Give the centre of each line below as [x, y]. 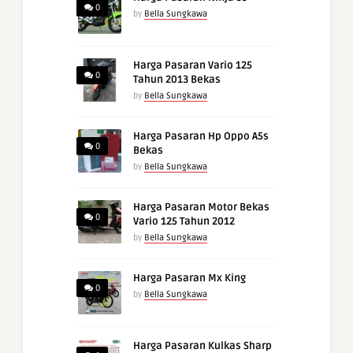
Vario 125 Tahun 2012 [184, 222]
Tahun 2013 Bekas [177, 80]
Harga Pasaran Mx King [190, 279]
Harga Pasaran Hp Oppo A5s [201, 137]
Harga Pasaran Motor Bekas [201, 208]
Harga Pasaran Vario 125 [193, 66]
